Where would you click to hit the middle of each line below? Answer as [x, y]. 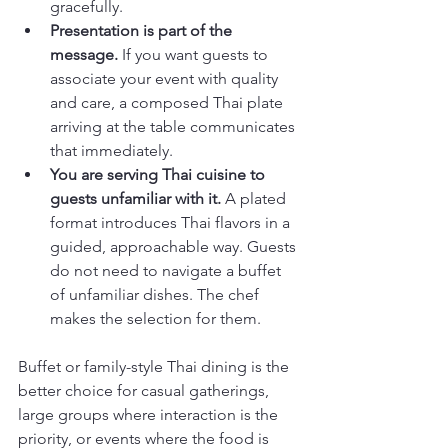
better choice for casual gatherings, [145, 390]
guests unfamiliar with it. [135, 198]
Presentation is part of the [143, 30]
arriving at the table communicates [174, 126]
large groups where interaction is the [150, 414]
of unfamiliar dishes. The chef [156, 294]
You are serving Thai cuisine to [159, 174]
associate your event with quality [166, 78]
